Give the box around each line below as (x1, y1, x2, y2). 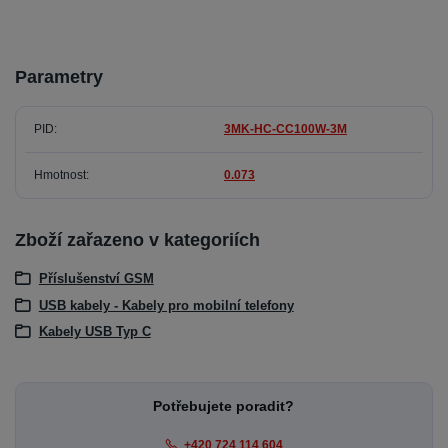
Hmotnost (33, 168, 86, 183)
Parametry (15, 67, 103, 88)
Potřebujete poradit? (153, 397, 295, 414)
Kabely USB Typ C (38, 324, 151, 340)
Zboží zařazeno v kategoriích (15, 229, 260, 250)
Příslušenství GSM (38, 271, 154, 287)
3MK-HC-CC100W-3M (223, 121, 347, 136)
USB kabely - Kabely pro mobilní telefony (38, 297, 294, 313)
